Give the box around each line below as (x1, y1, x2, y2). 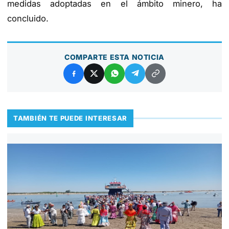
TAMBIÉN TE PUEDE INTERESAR (13, 113, 128, 122)
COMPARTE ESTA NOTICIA (64, 52, 165, 61)
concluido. (7, 13, 49, 24)
